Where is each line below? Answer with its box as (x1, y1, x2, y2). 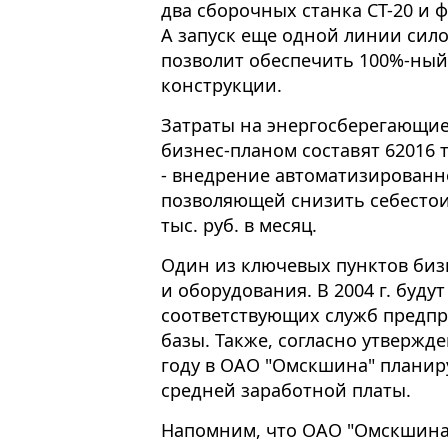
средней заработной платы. (161, 378, 411, 402)
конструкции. (161, 73, 282, 98)
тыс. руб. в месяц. (161, 213, 317, 238)
